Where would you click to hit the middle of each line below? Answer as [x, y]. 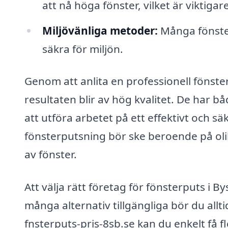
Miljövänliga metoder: [100, 30]
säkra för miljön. [82, 49]
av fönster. [51, 154]
